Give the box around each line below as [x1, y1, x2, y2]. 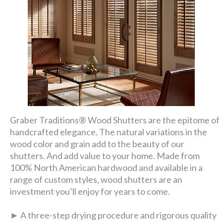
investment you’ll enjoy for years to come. [10, 186, 170, 197]
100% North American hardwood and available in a [10, 162, 203, 173]
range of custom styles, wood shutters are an [10, 174, 183, 185]
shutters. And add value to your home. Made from [10, 150, 200, 161]
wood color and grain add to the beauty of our [10, 138, 185, 149]
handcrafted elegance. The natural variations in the [10, 126, 208, 137]
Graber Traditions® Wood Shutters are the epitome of [10, 114, 220, 125]
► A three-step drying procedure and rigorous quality [10, 210, 217, 221]
